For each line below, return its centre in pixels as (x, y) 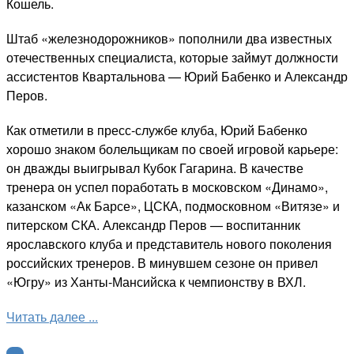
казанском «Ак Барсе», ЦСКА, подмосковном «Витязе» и (173, 206)
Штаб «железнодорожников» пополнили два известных (169, 39)
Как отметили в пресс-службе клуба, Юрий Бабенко (157, 130)
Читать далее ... (52, 317)
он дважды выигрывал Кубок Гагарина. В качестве (155, 168)
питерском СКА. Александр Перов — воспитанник (153, 225)
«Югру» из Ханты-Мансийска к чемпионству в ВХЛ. (156, 282)
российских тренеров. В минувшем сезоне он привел (162, 263)
